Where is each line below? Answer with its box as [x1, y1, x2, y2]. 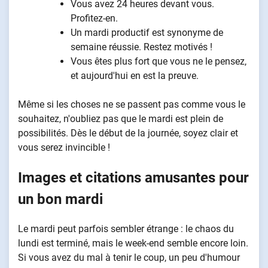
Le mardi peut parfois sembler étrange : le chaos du [18, 223, 234, 235]
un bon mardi [18, 191, 103, 208]
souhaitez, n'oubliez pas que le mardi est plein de [18, 113, 223, 125]
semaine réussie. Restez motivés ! [71, 41, 212, 53]
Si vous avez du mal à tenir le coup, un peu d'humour [18, 252, 240, 264]
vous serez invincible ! [18, 142, 110, 154]
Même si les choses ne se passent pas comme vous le [18, 99, 245, 111]
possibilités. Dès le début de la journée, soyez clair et [18, 127, 238, 139]
